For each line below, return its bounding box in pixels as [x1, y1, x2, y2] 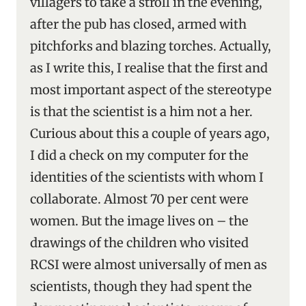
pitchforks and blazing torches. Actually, [30, 38, 271, 54]
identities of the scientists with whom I [30, 169, 264, 185]
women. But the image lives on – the [30, 213, 249, 229]
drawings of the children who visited [30, 235, 249, 251]
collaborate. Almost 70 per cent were [30, 191, 249, 207]
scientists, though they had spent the [30, 279, 252, 294]
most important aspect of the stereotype [30, 82, 272, 98]
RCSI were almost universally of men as [30, 257, 267, 273]
